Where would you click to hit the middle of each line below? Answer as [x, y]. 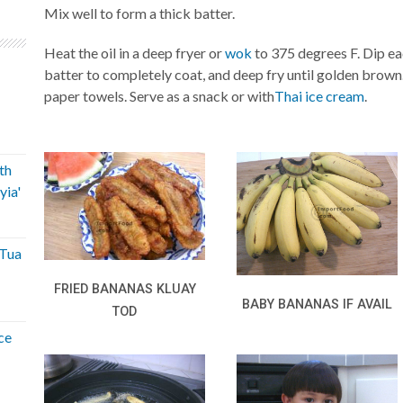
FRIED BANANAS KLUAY [125, 290]
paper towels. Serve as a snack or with [160, 96]
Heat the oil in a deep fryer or [135, 53]
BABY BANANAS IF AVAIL [318, 305]
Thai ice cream [320, 96]
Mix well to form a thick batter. [140, 13]
